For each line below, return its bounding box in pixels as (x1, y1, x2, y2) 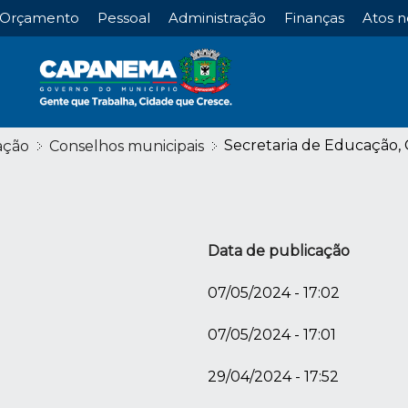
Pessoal (97, 9, 150, 26)
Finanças (283, 9, 344, 26)
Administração (168, 9, 266, 26)
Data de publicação (207, 242, 350, 260)
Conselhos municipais (48, 138, 204, 156)
